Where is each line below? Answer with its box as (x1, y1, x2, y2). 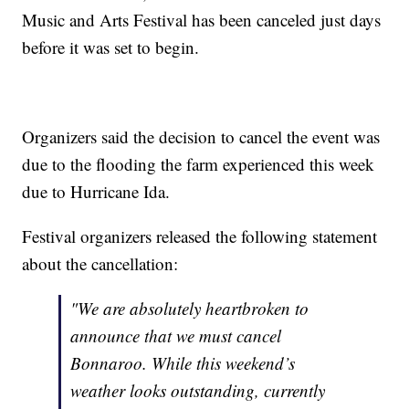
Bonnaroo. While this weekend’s (70, 351, 296, 375)
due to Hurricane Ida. (22, 180, 171, 204)
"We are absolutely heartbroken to (70, 297, 309, 320)
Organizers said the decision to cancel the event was (22, 125, 381, 149)
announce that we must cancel (70, 324, 282, 348)
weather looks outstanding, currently (70, 379, 326, 403)
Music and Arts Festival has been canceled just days (22, 8, 382, 32)
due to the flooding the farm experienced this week (22, 152, 375, 176)
